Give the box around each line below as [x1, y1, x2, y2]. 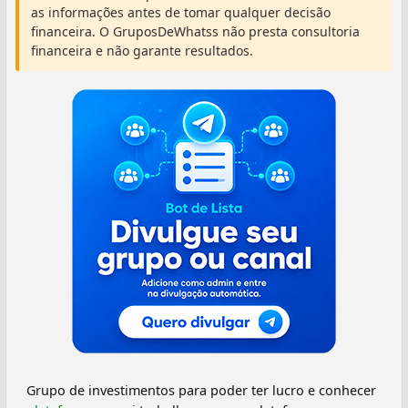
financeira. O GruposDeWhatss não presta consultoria [31, 23, 360, 40]
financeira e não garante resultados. [31, 42, 253, 59]
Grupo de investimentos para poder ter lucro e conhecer [26, 382, 376, 400]
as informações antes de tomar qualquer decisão [31, 4, 331, 21]
